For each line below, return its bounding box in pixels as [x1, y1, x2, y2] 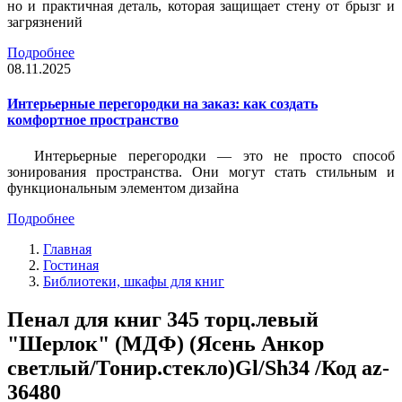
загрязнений [7, 14, 83, 31]
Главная [43, 240, 92, 257]
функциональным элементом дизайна [7, 179, 239, 196]
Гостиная [43, 257, 99, 273]
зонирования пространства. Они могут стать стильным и [7, 163, 395, 179]
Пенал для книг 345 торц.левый [7, 307, 319, 331]
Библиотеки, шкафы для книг [43, 273, 224, 289]
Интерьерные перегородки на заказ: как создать [7, 96, 318, 112]
